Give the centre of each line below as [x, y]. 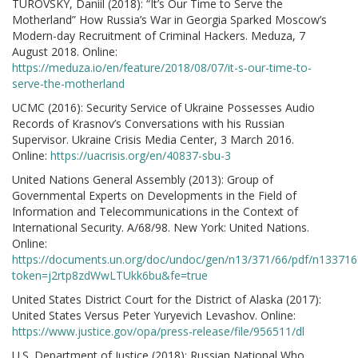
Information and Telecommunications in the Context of [155, 211]
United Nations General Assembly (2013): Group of [143, 179]
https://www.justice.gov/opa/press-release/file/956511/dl [158, 331]
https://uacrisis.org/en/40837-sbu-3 [141, 155]
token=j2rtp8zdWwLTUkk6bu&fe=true [110, 275]
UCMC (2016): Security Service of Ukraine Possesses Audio [163, 107]
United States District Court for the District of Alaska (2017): [167, 299]
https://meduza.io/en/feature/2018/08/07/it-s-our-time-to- [162, 68]
